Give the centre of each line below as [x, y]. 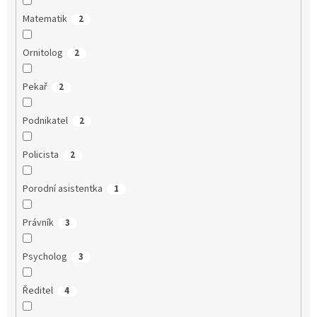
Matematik [45, 19]
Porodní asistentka [62, 189]
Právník [38, 223]
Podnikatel [45, 121]
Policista [40, 155]
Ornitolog [42, 53]
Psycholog [45, 257]
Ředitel [38, 291]
